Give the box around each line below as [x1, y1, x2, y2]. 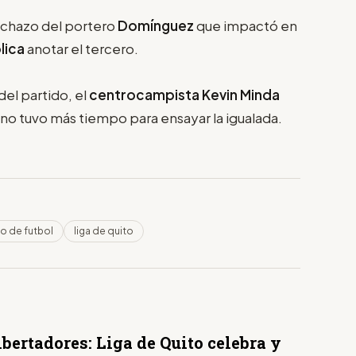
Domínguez [118, 16, 196, 34]
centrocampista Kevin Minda [89, 85, 280, 103]
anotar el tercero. [27, 39, 138, 57]
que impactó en [196, 16, 297, 34]
